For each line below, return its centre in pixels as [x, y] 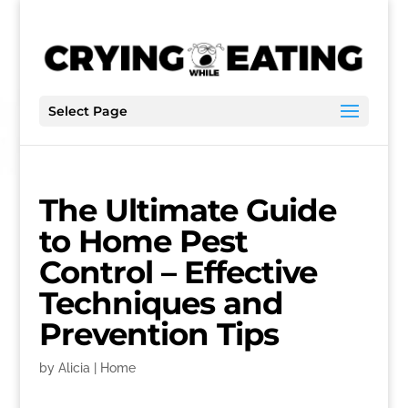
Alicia [74, 368]
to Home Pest [143, 241]
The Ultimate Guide [187, 210]
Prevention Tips [158, 334]
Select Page [87, 111]
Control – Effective [178, 272]
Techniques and [161, 303]
